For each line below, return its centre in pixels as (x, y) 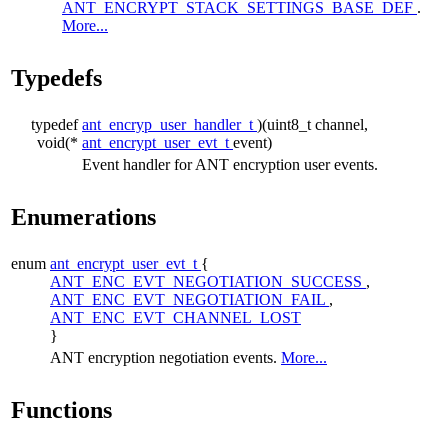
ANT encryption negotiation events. (165, 357)
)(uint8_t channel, (312, 124)
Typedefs (56, 77)
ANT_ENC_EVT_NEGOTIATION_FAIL (189, 299)
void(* (57, 142)
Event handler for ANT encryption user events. (230, 164)
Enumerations (83, 216)
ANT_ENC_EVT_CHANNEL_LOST (175, 317)
